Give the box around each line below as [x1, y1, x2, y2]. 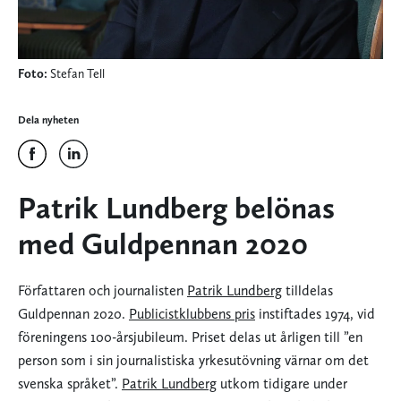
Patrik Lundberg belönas [18, 190, 335, 226]
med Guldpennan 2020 [18, 226, 308, 262]
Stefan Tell [47, 66, 105, 81]
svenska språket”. [18, 375, 122, 393]
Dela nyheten [18, 114, 79, 127]
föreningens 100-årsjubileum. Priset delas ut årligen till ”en [18, 328, 363, 346]
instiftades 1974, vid [255, 305, 375, 323]
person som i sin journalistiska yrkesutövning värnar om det [18, 352, 369, 370]
